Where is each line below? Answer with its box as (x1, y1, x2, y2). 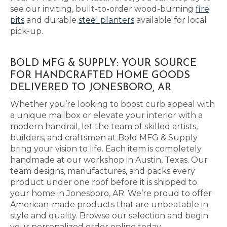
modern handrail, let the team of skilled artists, (10, 122, 198, 131)
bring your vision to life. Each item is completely (10, 144, 202, 154)
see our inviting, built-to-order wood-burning (10, 4, 196, 14)
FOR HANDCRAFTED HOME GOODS (10, 70, 190, 81)
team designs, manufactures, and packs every (10, 166, 195, 176)
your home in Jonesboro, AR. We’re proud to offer (10, 188, 212, 198)
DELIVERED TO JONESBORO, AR (10, 83, 171, 93)
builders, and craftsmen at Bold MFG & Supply (10, 133, 198, 142)
